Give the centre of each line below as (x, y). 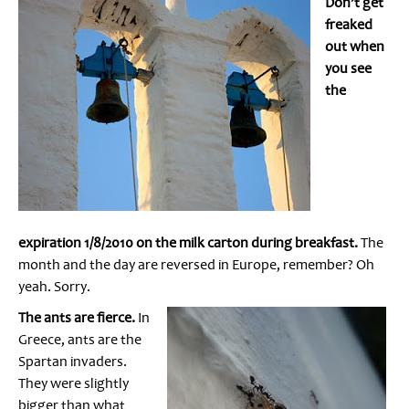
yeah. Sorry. (54, 286)
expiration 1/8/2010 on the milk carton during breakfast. (189, 242)
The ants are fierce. (77, 317)
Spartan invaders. (73, 361)
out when (355, 46)
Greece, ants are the (80, 339)
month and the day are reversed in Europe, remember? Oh (196, 264)
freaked (349, 24)
